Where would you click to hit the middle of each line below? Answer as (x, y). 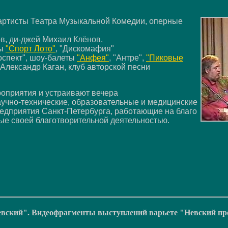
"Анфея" (93, 58)
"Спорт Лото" (31, 48)
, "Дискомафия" (85, 48)
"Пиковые (165, 58)
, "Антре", (127, 58)
